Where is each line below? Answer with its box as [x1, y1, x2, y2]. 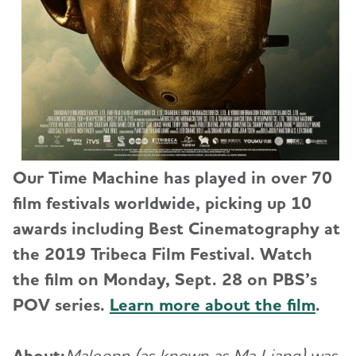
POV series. [13, 294, 110, 315]
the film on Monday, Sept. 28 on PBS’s [13, 269, 317, 290]
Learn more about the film [110, 294, 315, 315]
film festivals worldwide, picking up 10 [13, 192, 311, 214]
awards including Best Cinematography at [13, 218, 340, 239]
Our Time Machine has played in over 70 [13, 167, 332, 188]
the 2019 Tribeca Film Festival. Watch [13, 243, 312, 265]
